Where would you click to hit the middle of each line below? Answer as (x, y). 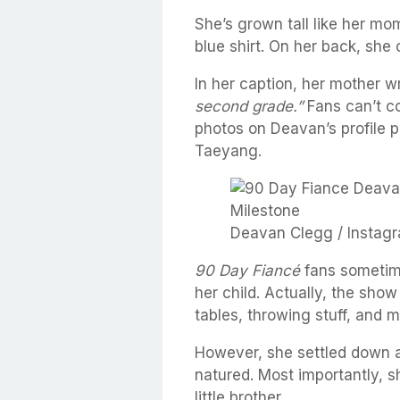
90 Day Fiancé (250, 270)
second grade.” (249, 106)
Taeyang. (228, 150)
